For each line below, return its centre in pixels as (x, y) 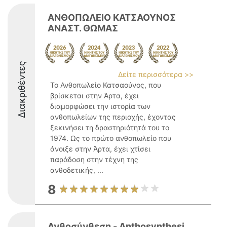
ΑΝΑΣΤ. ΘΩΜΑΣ (83, 28)
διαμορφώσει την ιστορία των (100, 106)
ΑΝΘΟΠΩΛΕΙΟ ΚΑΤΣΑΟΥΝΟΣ (112, 17)
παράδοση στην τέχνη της (94, 159)
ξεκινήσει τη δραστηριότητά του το (110, 127)
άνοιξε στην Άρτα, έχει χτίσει (100, 149)
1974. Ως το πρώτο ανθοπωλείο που (111, 138)
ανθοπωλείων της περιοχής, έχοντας (113, 117)
